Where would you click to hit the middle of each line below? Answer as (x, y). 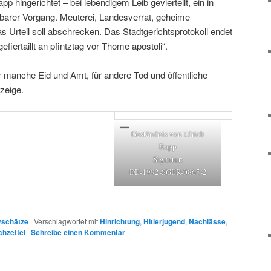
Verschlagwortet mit (66, 221)
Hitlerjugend (164, 221)
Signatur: (168, 159)
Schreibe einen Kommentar (78, 232)
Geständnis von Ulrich (168, 134)
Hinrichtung (120, 221)
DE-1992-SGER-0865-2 (168, 172)
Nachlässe (207, 221)
